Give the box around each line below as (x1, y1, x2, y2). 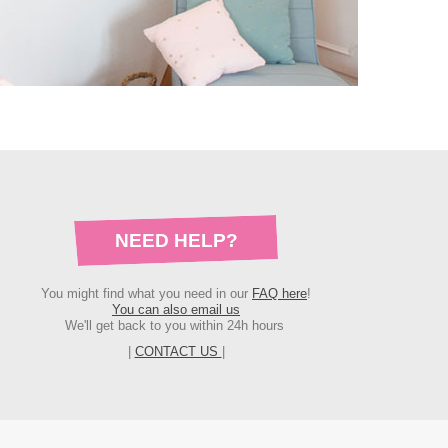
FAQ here (252, 286, 307, 301)
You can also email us (112, 302, 240, 317)
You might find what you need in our (41, 286, 252, 301)
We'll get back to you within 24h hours (64, 318, 288, 333)
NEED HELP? (114, 230, 238, 251)
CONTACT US (134, 344, 222, 359)
